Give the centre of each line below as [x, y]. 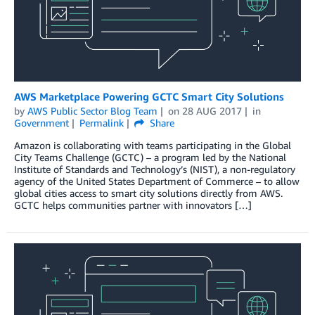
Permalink [101, 123]
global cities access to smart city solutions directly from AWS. [148, 193]
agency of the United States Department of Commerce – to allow [157, 181]
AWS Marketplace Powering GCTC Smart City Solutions [149, 96]
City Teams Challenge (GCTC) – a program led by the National [150, 157]
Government [41, 123]
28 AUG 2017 [212, 111]
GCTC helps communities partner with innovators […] [133, 205]
